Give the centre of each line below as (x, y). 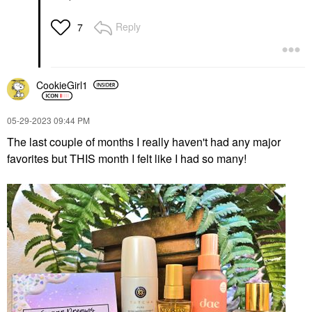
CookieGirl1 (62, 85)
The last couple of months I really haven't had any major (144, 142)
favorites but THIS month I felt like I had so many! (127, 159)
